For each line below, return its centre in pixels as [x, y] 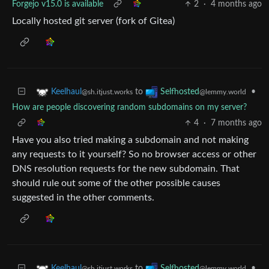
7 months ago [236, 123]
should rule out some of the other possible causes [116, 183]
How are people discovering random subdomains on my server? [129, 107]
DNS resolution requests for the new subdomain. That [126, 169]
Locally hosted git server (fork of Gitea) [93, 21]
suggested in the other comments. [83, 198]
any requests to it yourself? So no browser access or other [134, 154]
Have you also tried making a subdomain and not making [130, 140]
